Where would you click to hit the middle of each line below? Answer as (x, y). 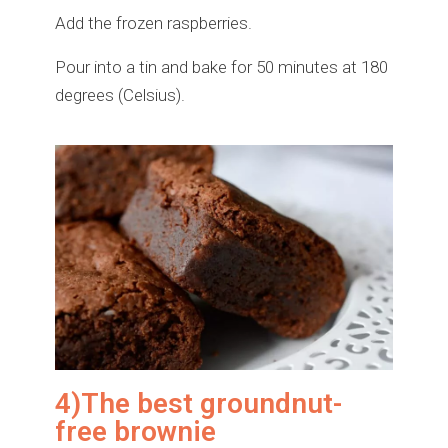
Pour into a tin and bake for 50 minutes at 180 (221, 67)
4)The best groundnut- (198, 404)
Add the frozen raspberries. (153, 23)
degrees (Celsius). (120, 95)
